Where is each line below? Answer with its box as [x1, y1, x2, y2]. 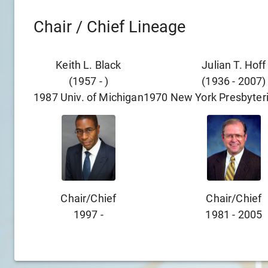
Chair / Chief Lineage [33, 17, 185, 36]
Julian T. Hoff [202, 59, 266, 71]
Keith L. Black [56, 59, 121, 71]
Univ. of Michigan [60, 91, 144, 103]
